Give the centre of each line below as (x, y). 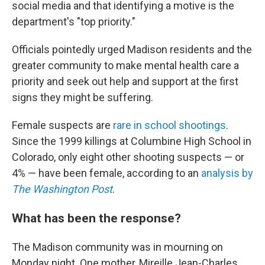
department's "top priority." (74, 22)
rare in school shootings (169, 125)
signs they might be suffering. (83, 97)
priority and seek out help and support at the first (125, 81)
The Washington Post (62, 189)
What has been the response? (96, 218)
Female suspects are (62, 125)
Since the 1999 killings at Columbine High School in (132, 141)
